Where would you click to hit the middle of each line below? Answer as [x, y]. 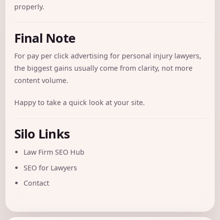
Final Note [45, 38]
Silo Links [42, 134]
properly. [29, 6]
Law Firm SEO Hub [54, 152]
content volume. [41, 81]
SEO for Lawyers [51, 167]
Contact [37, 183]
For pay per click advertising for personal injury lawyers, [108, 56]
